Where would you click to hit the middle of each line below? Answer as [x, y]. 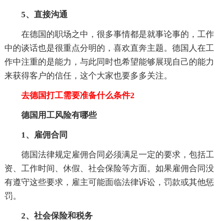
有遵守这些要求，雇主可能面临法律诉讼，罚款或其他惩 [109, 182]
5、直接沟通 [44, 14]
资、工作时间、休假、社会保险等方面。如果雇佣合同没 [109, 168]
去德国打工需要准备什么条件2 [69, 95]
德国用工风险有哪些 [59, 115]
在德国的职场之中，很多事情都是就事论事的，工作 [117, 34]
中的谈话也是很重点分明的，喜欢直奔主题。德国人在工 [109, 48]
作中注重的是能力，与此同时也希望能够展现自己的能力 [109, 62]
